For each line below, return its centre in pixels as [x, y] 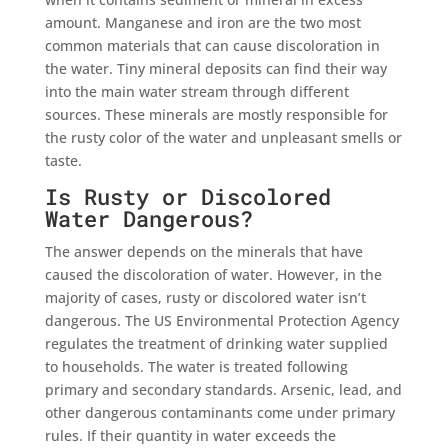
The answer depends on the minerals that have [203, 251]
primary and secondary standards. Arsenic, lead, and [223, 389]
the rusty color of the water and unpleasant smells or [223, 137]
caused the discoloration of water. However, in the [213, 274]
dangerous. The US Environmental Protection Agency [221, 320]
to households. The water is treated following [196, 366]
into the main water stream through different [196, 91]
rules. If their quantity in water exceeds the [190, 435]
